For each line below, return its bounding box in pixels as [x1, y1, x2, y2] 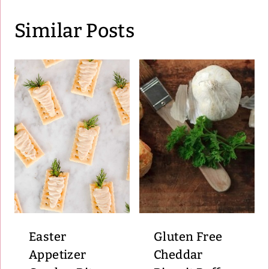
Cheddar [154, 247, 203, 262]
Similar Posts [14, 19, 135, 43]
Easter [29, 229, 67, 244]
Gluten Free [154, 229, 223, 244]
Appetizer [29, 247, 86, 262]
